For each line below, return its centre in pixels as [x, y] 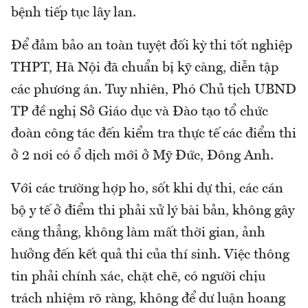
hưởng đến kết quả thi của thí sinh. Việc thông [150, 255]
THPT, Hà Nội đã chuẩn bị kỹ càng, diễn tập [145, 68]
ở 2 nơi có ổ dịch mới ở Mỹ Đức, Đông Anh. [142, 156]
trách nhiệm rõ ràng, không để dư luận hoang [148, 299]
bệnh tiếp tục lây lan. [74, 13]
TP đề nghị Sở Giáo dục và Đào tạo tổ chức [140, 112]
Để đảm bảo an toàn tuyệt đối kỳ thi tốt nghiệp [152, 46]
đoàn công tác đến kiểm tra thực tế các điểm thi [154, 134]
